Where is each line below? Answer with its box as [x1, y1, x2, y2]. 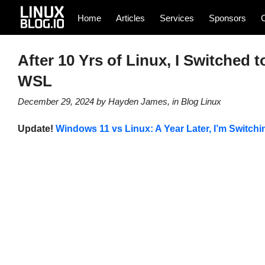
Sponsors [209, 13, 247, 23]
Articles [116, 13, 146, 23]
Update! [17, 124, 56, 134]
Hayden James [108, 96, 167, 106]
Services [160, 13, 195, 23]
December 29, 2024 [17, 96, 94, 106]
